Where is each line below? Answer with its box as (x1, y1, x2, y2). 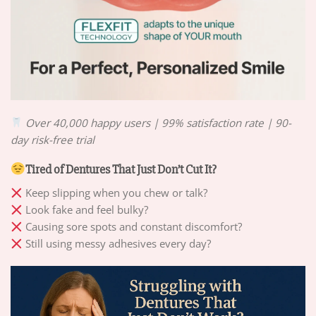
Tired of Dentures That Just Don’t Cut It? (25, 162, 217, 178)
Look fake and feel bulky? (23, 202, 149, 217)
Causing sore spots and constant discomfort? (23, 219, 243, 234)
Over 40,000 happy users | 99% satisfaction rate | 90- (25, 115, 292, 130)
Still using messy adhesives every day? (23, 236, 212, 251)
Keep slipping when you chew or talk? (23, 186, 208, 200)
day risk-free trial (11, 132, 95, 147)
